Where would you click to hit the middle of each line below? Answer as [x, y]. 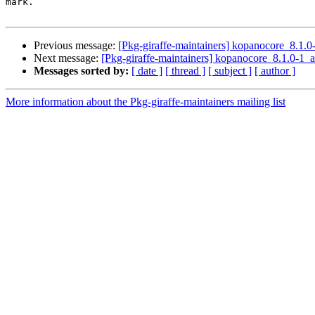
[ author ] [275, 71]
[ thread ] [185, 71]
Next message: [67, 58]
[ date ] [147, 71]
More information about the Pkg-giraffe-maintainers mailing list [146, 102]
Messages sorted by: [81, 71]
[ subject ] [230, 71]
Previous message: [76, 46]
